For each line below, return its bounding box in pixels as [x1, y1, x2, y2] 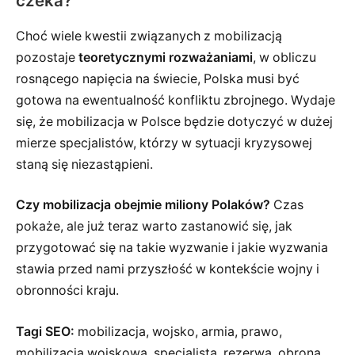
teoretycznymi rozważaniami [78, 49, 253, 65]
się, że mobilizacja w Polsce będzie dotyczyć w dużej [16, 113, 333, 129]
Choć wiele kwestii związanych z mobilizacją [16, 28, 282, 44]
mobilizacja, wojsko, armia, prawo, [74, 323, 282, 339]
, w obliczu [253, 49, 316, 65]
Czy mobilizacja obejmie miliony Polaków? [16, 197, 270, 213]
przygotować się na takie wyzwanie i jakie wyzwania [16, 240, 328, 256]
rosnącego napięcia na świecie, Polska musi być [16, 71, 300, 86]
